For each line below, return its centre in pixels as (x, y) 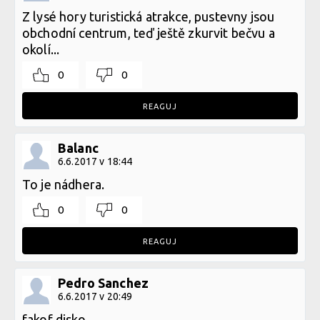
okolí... (41, 49)
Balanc (78, 148)
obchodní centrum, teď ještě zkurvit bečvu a (149, 33)
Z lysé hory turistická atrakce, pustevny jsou (149, 16)
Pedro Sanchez (104, 283)
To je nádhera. (64, 184)
